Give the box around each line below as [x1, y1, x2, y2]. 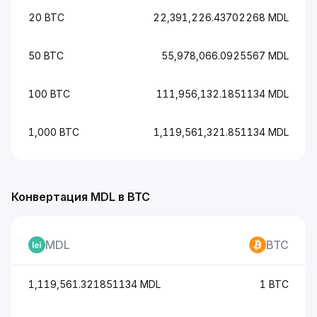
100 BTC [28, 88, 70, 100]
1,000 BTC [28, 126, 79, 138]
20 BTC [28, 11, 64, 23]
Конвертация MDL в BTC [11, 190, 150, 204]
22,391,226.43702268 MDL [153, 11, 289, 23]
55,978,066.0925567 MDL [161, 50, 289, 62]
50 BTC [28, 50, 64, 62]
